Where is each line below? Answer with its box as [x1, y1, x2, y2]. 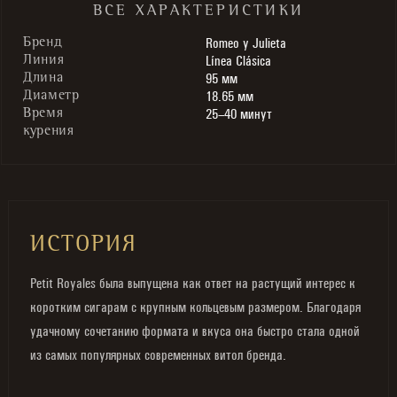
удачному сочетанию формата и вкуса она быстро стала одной [30, 323, 360, 339]
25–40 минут [206, 105, 272, 122]
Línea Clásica [206, 52, 271, 69]
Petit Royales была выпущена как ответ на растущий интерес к [30, 275, 355, 292]
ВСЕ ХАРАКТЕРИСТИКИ [92, 4, 305, 19]
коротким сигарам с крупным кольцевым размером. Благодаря [30, 299, 361, 315]
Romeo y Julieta [206, 35, 286, 51]
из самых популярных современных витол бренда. [30, 346, 286, 363]
